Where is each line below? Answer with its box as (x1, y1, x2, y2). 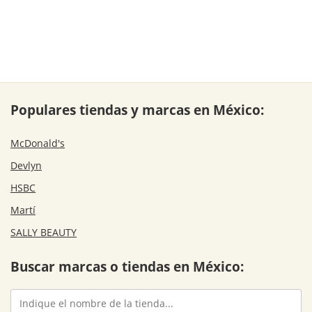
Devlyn (10, 158, 42, 172)
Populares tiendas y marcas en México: (10, 100, 264, 119)
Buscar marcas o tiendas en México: (10, 257, 244, 276)
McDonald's (10, 136, 65, 150)
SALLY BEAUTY (10, 225, 77, 239)
